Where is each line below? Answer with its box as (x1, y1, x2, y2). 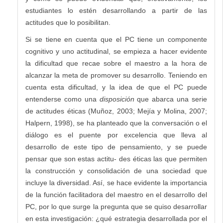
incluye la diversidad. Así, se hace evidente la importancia (25, 179, 207, 187)
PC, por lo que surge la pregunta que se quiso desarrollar (25, 203, 207, 211)
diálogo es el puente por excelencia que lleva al (25, 131, 207, 139)
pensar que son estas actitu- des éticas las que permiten (25, 155, 207, 163)
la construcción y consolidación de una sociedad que (25, 167, 207, 175)
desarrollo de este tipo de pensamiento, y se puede (25, 143, 207, 151)
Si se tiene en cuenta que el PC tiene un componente (25, 35, 207, 44)
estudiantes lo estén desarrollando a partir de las (25, 6, 207, 15)
